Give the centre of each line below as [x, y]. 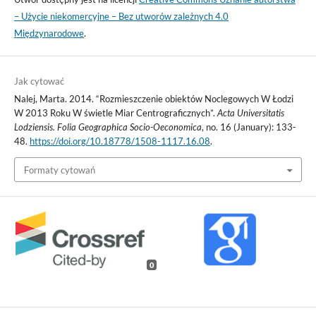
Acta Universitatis [250, 113]
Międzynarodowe [49, 34]
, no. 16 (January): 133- [249, 127]
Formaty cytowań [59, 170]
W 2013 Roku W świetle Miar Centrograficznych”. [115, 113]
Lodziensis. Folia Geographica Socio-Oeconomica [108, 127]
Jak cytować [39, 81]
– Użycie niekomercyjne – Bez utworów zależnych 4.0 [121, 17]
